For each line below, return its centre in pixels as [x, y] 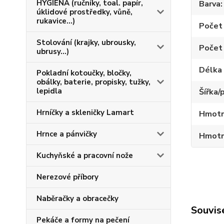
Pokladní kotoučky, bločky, [84, 73]
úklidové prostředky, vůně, [84, 12]
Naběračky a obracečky [77, 198]
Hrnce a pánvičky [67, 134]
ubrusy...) [53, 51]
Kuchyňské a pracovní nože [85, 155]
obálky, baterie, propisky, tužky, [93, 82]
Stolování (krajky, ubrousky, [86, 42]
